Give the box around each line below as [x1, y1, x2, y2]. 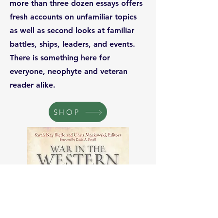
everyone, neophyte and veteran [10, 67, 127, 76]
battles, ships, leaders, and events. [10, 39, 135, 49]
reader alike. [10, 80, 55, 90]
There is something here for [10, 53, 110, 62]
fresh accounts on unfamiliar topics [10, 12, 137, 21]
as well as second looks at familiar [10, 26, 134, 35]
